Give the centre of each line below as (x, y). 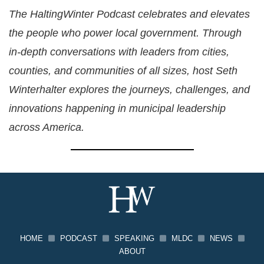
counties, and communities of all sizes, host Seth (123, 71)
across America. (47, 128)
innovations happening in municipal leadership (117, 109)
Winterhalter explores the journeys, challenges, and (129, 90)
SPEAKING (134, 238)
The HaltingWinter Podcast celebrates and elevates (129, 14)
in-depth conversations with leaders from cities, (119, 52)
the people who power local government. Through (125, 33)
